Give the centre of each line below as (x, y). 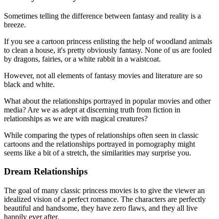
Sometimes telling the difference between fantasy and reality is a (102, 16)
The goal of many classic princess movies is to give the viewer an (104, 190)
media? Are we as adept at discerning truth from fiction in (92, 109)
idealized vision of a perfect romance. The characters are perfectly (105, 199)
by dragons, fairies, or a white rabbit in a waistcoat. (82, 59)
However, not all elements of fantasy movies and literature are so (103, 75)
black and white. (29, 84)
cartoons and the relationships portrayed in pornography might (99, 144)
